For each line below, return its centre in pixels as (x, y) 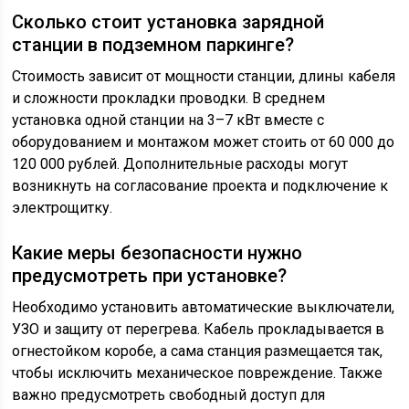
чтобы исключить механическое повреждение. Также (198, 373)
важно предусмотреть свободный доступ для (169, 395)
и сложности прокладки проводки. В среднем (169, 98)
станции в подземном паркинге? (153, 45)
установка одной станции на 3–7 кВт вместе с (168, 120)
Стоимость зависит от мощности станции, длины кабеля (204, 76)
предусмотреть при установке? (150, 276)
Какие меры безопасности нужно (157, 253)
